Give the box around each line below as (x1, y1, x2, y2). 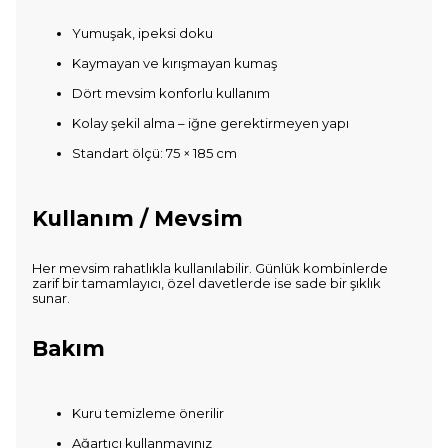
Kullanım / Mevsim (32, 206, 243, 231)
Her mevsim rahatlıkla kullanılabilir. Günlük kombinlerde (32, 260, 388, 276)
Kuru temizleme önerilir (72, 405, 224, 421)
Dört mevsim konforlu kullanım (72, 85, 270, 101)
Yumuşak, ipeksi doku (72, 25, 213, 41)
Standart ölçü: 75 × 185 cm (72, 145, 237, 161)
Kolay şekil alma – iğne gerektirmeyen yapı (72, 115, 349, 131)
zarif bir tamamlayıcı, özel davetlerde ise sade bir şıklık (32, 275, 381, 291)
